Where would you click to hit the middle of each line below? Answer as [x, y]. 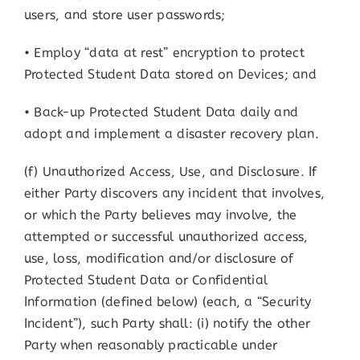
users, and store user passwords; [125, 15]
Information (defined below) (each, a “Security [168, 302]
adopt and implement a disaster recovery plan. [171, 134]
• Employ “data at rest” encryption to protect [164, 53]
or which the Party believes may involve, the [160, 215]
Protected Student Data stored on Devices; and [170, 75]
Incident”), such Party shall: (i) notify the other [167, 324]
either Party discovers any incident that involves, [174, 194]
